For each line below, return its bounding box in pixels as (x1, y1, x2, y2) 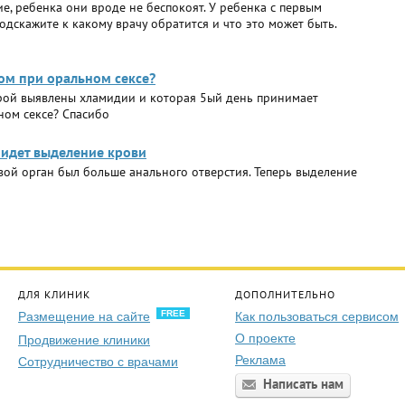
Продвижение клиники (18, 333, 150, 347)
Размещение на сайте (18, 309, 150, 324)
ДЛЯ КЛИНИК (18, 287, 90, 301)
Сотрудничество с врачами (18, 354, 178, 369)
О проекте (235, 331, 296, 345)
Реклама (235, 353, 286, 367)
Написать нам (263, 375, 344, 392)
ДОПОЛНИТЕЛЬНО (235, 287, 335, 301)
